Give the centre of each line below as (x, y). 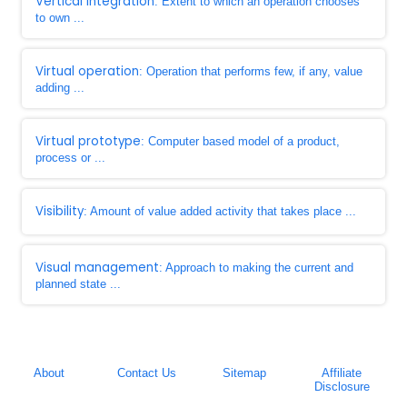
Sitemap (244, 373)
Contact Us (146, 373)
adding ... (60, 88)
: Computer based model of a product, (240, 141)
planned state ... (78, 284)
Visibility (60, 211)
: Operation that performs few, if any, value (251, 71)
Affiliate (342, 373)
